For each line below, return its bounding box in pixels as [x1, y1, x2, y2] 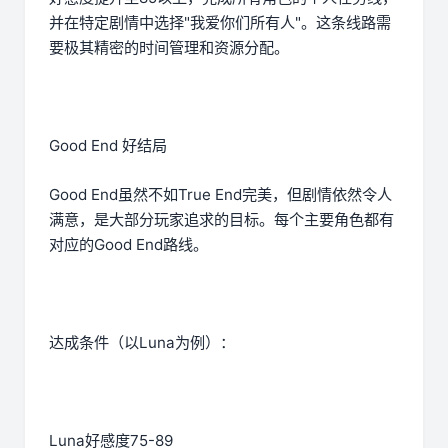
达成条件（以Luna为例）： [49, 333, 235, 353]
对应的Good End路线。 [49, 235, 208, 255]
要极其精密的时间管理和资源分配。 [49, 38, 289, 58]
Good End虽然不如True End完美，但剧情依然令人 [49, 185, 392, 205]
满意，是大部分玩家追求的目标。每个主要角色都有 [49, 210, 394, 230]
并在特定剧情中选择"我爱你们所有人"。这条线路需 [49, 13, 391, 33]
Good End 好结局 [49, 136, 167, 156]
